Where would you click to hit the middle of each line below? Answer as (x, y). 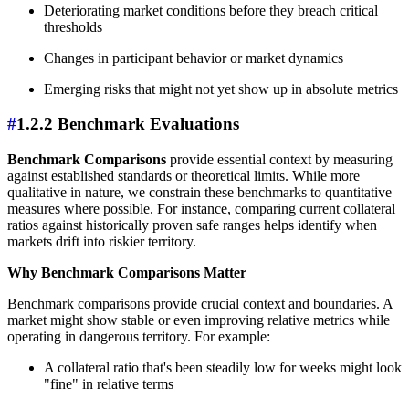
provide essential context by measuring (279, 160)
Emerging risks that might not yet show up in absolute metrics (221, 89)
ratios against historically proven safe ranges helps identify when (192, 225)
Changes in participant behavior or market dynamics (194, 58)
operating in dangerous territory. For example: (139, 337)
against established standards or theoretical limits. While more (184, 176)
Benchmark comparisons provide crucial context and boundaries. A (200, 304)
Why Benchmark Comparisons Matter (127, 273)
